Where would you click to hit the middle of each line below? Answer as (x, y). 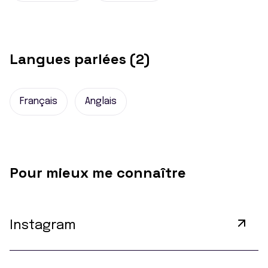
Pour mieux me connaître (98, 173)
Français (39, 101)
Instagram (43, 226)
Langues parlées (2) (80, 59)
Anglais (101, 101)
